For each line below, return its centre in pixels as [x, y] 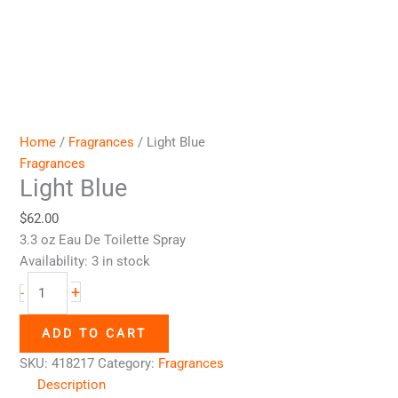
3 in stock [121, 261]
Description [72, 384]
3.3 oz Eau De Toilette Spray [103, 239]
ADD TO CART [95, 333]
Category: [128, 363]
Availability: [54, 261]
